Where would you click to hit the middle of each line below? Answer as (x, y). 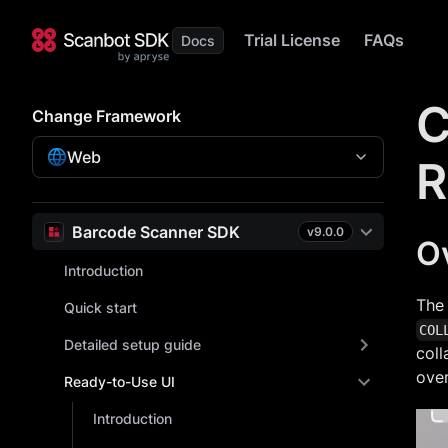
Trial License (292, 40)
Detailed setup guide (132, 344)
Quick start (100, 307)
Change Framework (106, 116)
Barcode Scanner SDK (156, 231)
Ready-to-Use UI (119, 381)
